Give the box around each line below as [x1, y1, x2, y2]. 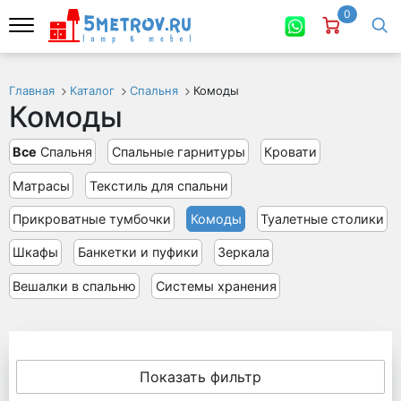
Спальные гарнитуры [111, 144, 245, 160]
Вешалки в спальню [13, 277, 137, 294]
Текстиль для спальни [89, 177, 228, 193]
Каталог [69, 83, 115, 98]
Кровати [263, 144, 317, 160]
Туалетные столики [260, 210, 384, 226]
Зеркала [217, 244, 269, 260]
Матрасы [13, 177, 71, 193]
